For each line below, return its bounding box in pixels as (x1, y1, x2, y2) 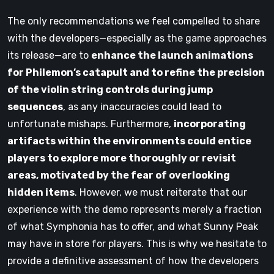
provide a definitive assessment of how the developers (7, 254, 259, 267)
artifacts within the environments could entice (7, 135, 251, 147)
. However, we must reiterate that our (75, 186, 247, 198)
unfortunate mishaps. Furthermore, (7, 117, 174, 130)
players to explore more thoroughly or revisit (7, 152, 236, 164)
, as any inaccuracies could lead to (63, 100, 221, 113)
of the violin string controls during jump (7, 83, 213, 95)
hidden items (7, 186, 75, 198)
